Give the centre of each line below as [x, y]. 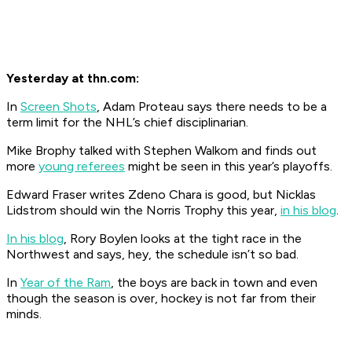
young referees [82, 167]
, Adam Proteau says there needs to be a [212, 107]
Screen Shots [59, 107]
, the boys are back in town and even [214, 283]
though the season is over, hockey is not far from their [161, 299]
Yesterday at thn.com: [73, 79]
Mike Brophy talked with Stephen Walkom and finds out [161, 151]
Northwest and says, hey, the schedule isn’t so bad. [152, 255]
